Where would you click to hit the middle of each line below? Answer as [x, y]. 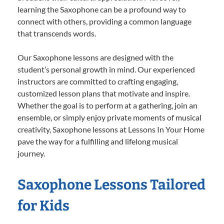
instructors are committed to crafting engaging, [98, 81]
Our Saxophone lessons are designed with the [95, 57]
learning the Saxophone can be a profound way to [102, 9]
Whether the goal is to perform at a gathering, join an [107, 105]
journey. [31, 153]
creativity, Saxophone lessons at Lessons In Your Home [111, 129]
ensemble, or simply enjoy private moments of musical [109, 117]
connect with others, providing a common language [104, 21]
